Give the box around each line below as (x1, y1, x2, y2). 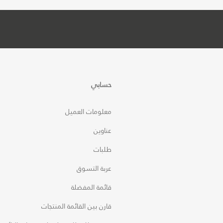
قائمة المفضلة (71, 181, 111, 194)
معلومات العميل (65, 105, 111, 118)
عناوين (94, 124, 111, 137)
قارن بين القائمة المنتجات (41, 200, 111, 213)
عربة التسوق (77, 162, 111, 175)
